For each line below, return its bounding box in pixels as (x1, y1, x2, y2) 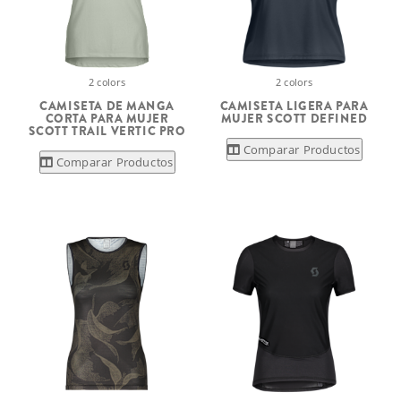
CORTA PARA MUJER (45, 109, 169, 127)
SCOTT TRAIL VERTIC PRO (28, 123, 186, 141)
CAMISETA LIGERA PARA (219, 97, 369, 115)
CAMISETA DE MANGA (39, 97, 175, 115)
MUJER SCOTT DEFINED (220, 109, 368, 127)
